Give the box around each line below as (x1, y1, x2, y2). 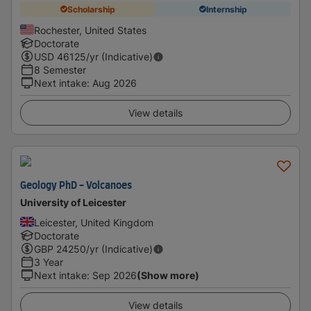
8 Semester (34, 64, 86, 76)
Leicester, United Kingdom (34, 217, 153, 228)
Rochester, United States (34, 24, 146, 36)
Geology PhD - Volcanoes (20, 181, 132, 191)
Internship (206, 3, 247, 15)
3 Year (34, 256, 63, 268)
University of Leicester (20, 196, 126, 208)
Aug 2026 (92, 77, 137, 89)
